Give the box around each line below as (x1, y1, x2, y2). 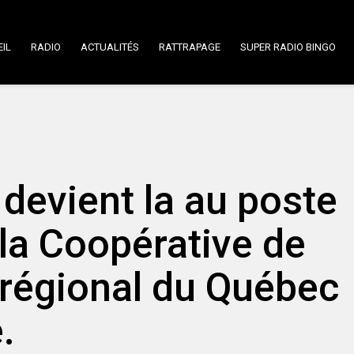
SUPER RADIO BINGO (240, 41, 336, 53)
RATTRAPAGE (159, 41, 220, 53)
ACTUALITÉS (81, 41, 139, 53)
